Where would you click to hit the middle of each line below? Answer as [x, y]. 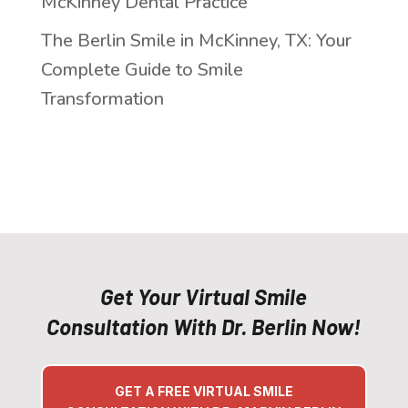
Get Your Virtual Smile [204, 296]
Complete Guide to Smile [142, 69]
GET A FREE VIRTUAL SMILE [204, 391]
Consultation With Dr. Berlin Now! [204, 326]
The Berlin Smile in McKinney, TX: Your [196, 40]
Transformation [102, 98]
